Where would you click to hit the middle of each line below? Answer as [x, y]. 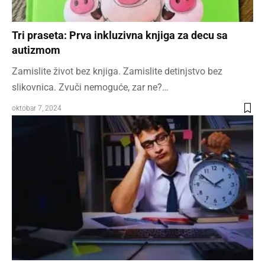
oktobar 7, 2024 [37, 109]
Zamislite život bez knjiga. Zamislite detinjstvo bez [117, 72]
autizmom [36, 50]
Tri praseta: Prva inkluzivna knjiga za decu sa [120, 35]
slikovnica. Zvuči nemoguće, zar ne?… [90, 88]
